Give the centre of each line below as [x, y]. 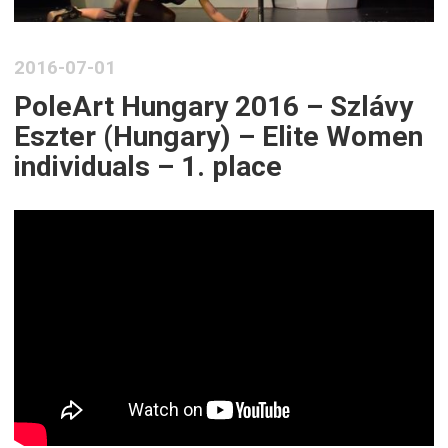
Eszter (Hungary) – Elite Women [219, 137]
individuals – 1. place [148, 167]
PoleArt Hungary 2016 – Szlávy [214, 107]
